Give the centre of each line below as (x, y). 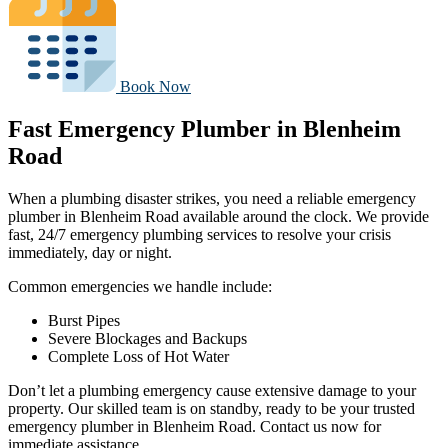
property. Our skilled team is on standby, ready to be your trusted (211, 408)
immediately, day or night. (90, 252)
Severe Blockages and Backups (147, 338)
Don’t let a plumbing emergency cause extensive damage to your (212, 390)
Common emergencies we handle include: (140, 286)
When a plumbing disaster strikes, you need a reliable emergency (212, 198)
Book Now (155, 87)
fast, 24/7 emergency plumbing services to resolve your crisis (199, 234)
